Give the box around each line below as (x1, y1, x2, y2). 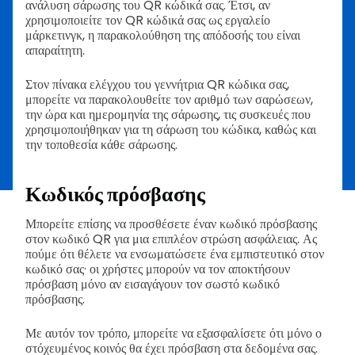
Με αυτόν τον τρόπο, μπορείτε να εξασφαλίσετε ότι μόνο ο (25, 323, 322, 342)
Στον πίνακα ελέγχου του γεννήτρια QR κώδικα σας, (25, 74, 289, 94)
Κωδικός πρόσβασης (25, 180, 205, 209)
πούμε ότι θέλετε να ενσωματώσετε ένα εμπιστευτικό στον (25, 244, 324, 263)
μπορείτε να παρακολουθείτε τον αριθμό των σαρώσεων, (25, 90, 313, 109)
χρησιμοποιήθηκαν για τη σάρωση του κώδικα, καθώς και (25, 120, 316, 139)
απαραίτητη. (25, 40, 85, 59)
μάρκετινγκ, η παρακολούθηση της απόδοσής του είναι (25, 25, 300, 44)
